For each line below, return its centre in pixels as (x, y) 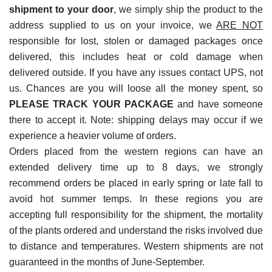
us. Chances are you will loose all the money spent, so (136, 89)
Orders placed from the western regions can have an (136, 152)
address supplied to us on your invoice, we (113, 25)
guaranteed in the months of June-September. (107, 262)
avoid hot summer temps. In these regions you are (136, 199)
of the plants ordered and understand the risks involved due (136, 231)
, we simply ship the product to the (188, 10)
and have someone (218, 104)
